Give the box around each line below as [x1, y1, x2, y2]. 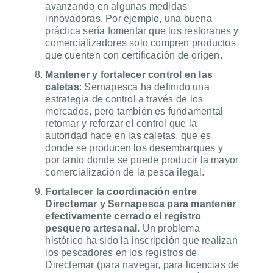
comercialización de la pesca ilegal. [45, 167, 204, 178]
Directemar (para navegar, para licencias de [45, 260, 239, 271]
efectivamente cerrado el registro [45, 211, 202, 222]
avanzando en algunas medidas [45, 1, 188, 12]
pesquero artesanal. [45, 223, 143, 234]
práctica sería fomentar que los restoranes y [45, 26, 239, 37]
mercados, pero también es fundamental [45, 106, 224, 117]
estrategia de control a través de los [45, 94, 204, 105]
